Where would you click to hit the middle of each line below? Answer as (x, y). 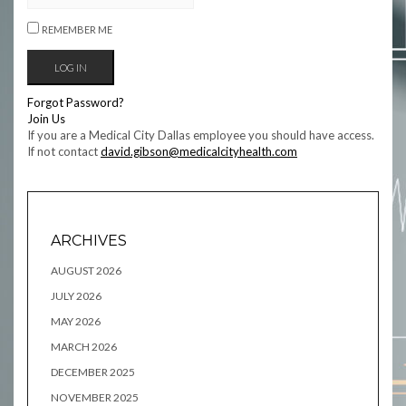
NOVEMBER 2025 (95, 397)
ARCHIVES (89, 241)
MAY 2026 (76, 321)
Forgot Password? (76, 102)
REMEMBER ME (77, 29)
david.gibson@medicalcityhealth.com (199, 151)
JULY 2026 (76, 296)
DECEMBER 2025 (93, 372)
